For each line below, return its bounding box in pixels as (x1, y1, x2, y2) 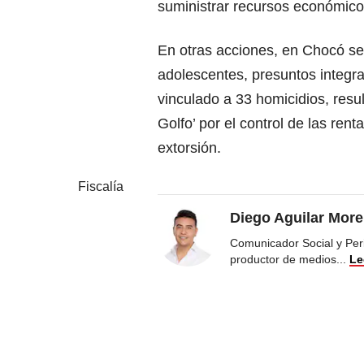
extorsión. (158, 139, 221, 156)
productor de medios (230, 252, 336, 266)
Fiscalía (78, 179, 123, 193)
